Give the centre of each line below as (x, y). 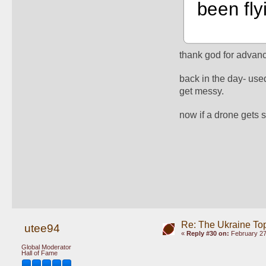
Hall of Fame (39, 253)
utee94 (42, 229)
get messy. (203, 91)
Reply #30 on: (208, 234)
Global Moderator (46, 247)
